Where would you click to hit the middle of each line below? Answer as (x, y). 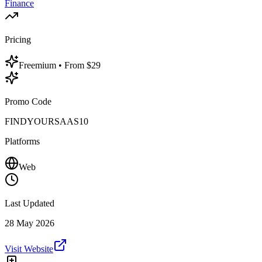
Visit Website (29, 249)
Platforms (22, 141)
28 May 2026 (30, 223)
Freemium (39, 65)
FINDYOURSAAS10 (46, 121)
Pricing (18, 39)
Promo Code (28, 101)
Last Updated (30, 203)
